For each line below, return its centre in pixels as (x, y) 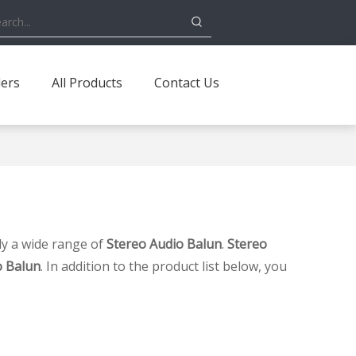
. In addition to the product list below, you (164, 266)
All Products (87, 83)
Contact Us (187, 83)
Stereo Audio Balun (164, 244)
